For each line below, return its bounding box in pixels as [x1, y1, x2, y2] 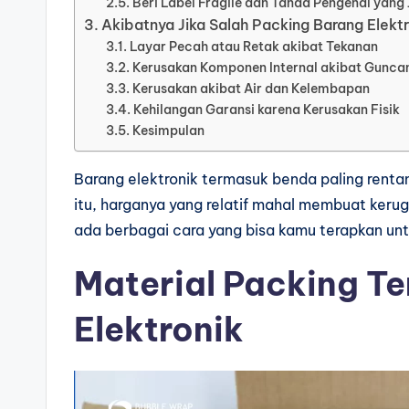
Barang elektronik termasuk [74, 170, 272, 188]
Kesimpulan [131, 122, 204, 139]
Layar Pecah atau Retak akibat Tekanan [129, 38, 378, 55]
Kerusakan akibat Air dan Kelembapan [131, 80, 370, 97]
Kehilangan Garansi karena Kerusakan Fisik [132, 101, 400, 118]
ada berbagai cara [74, 221, 208, 239]
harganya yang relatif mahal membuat [100, 195, 370, 214]
